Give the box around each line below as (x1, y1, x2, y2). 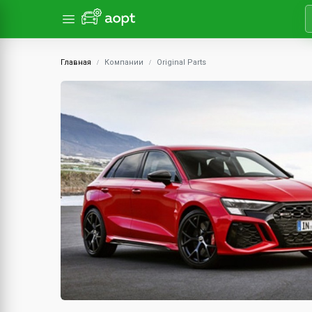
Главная (61, 58, 91, 67)
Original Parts (157, 58, 206, 67)
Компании (104, 58, 143, 67)
